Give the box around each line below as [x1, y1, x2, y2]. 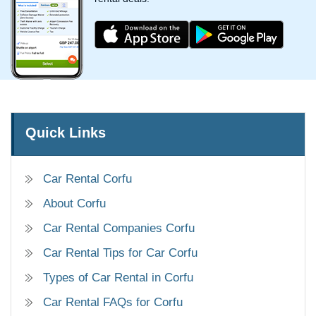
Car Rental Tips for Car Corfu [43, 246, 197, 260]
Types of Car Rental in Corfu [43, 271, 193, 285]
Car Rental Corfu [43, 172, 132, 186]
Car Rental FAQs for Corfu [43, 296, 183, 310]
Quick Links [25, 125, 106, 141]
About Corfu [43, 197, 106, 211]
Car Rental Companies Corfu [43, 221, 195, 236]
